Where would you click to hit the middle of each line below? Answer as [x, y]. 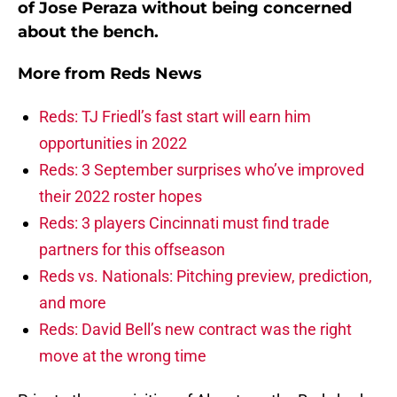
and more [73, 303]
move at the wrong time [123, 356]
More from [64, 74]
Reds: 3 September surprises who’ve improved [202, 170]
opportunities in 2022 [113, 144]
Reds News [156, 74]
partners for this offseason [132, 250]
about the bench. [88, 32]
